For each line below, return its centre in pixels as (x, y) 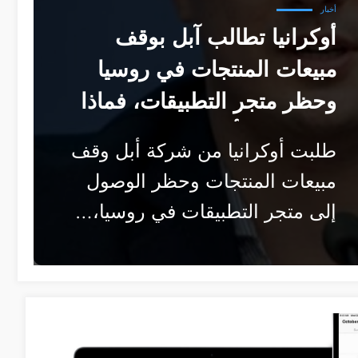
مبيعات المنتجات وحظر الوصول (211, 181)
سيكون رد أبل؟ (268, 133)
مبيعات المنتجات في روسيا (217, 70)
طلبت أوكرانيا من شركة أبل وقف (204, 151)
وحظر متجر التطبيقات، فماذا (209, 101)
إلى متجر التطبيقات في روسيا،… (206, 212)
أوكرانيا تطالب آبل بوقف (226, 38)
